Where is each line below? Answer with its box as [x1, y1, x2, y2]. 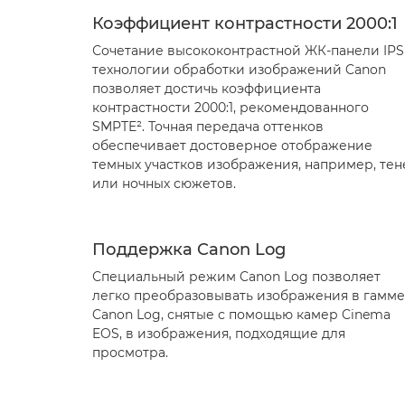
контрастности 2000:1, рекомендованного [92, 99, 369, 116]
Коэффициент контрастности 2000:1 [92, 14, 398, 33]
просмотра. [92, 344, 168, 361]
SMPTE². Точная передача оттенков [92, 118, 324, 135]
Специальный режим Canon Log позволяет [92, 268, 381, 285]
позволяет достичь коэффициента [92, 80, 321, 97]
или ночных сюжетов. [92, 175, 236, 192]
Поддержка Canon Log [92, 240, 286, 259]
